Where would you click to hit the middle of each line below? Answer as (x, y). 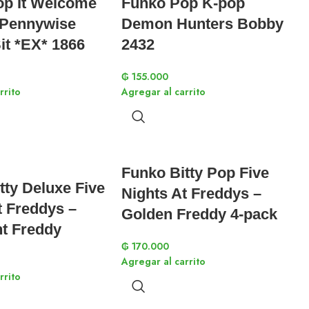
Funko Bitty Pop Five (195, 173)
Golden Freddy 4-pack (199, 214)
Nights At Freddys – (191, 193)
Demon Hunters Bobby (202, 24)
